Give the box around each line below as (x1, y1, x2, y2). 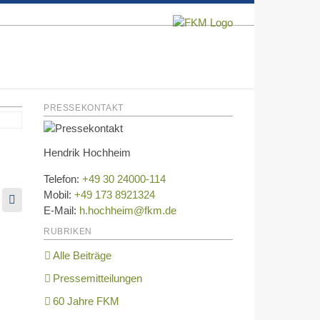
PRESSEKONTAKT (44, 103, 124, 113)
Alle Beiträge (53, 249, 111, 261)
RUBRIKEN (44, 226, 92, 236)
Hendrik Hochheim (44, 146, 131, 159)
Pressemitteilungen (53, 272, 142, 284)
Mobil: (44, 189, 74, 201)
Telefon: (44, 173, 82, 185)
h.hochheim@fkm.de (79, 204, 176, 216)
